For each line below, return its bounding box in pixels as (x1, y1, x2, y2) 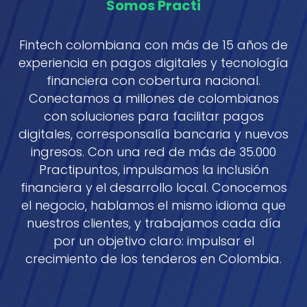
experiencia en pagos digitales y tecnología (19, 53, 288, 71)
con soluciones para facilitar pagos (43, 107, 264, 125)
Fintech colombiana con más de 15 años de (19, 36, 288, 53)
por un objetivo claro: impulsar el (53, 232, 254, 249)
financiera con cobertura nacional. (47, 71, 260, 89)
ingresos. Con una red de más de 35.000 (31, 143, 276, 160)
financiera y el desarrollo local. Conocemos (20, 178, 287, 196)
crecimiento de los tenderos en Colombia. (25, 249, 282, 267)
